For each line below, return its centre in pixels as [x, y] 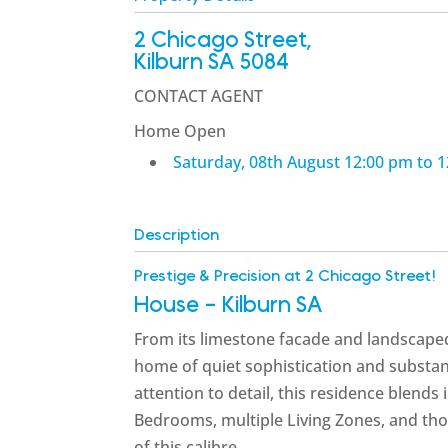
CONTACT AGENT [199, 95]
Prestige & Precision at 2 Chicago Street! [285, 275]
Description [177, 234]
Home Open [180, 130]
